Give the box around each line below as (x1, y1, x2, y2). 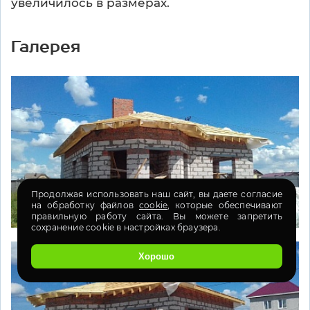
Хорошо (138, 251, 175, 262)
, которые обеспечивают (167, 200, 283, 210)
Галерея (11, 37, 80, 56)
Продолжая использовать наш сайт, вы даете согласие (30, 189, 282, 199)
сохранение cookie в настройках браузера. (30, 222, 221, 232)
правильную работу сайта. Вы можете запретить (30, 211, 282, 221)
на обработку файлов (30, 200, 139, 210)
